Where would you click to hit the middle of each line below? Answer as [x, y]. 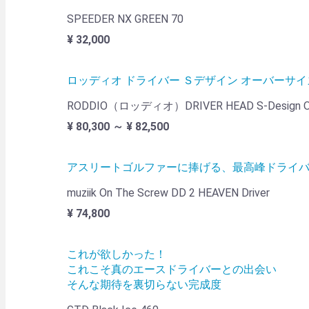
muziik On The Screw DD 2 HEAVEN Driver [168, 193]
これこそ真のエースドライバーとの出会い [172, 270]
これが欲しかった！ [117, 255]
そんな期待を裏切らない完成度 [144, 285]
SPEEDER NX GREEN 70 [125, 19]
